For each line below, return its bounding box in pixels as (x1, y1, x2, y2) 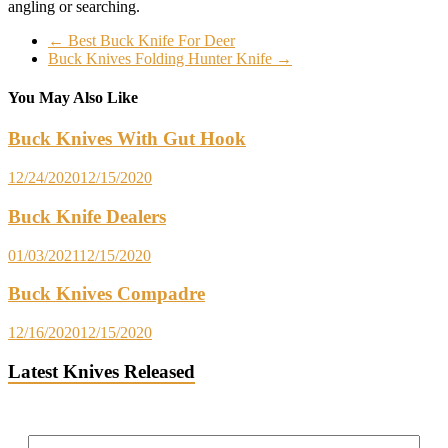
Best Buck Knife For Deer (64, 31, 235, 49)
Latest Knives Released (8, 360, 195, 382)
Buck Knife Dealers (8, 205, 166, 227)
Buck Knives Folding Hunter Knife (48, 49, 276, 67)
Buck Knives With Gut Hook (8, 128, 246, 150)
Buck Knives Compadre (8, 283, 205, 305)
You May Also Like (8, 89, 138, 107)
